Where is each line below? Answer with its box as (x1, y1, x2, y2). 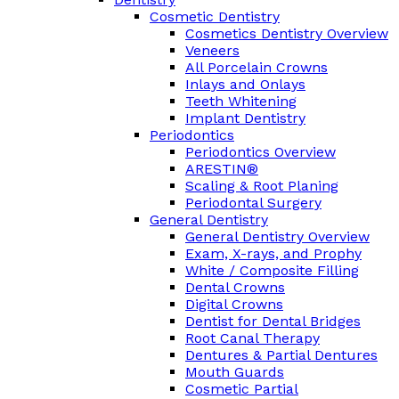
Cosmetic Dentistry (150, 8, 280, 26)
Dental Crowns (185, 279, 285, 297)
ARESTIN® (185, 160, 258, 178)
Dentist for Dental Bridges (185, 313, 361, 330)
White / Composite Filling (185, 262, 359, 280)
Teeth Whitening (185, 93, 297, 110)
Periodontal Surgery (185, 194, 322, 212)
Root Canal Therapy (185, 330, 320, 347)
